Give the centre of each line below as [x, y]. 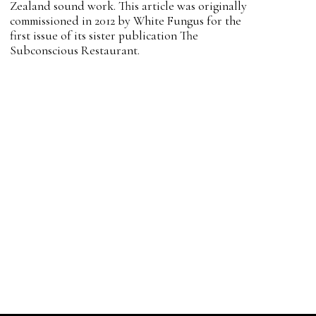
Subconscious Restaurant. [74, 50]
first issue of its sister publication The [104, 36]
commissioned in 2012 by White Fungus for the [125, 21]
